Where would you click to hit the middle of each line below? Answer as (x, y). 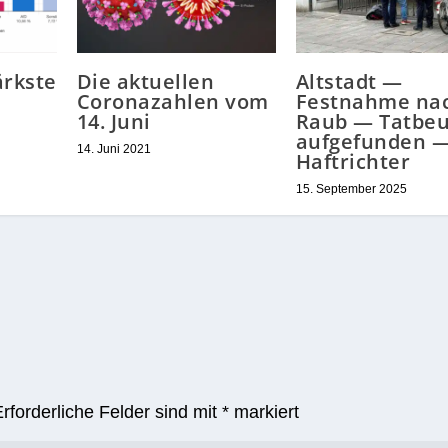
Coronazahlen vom (172, 102)
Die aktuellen (145, 82)
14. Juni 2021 (113, 149)
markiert (264, 412)
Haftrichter (353, 162)
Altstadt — (349, 82)
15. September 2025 (351, 189)
